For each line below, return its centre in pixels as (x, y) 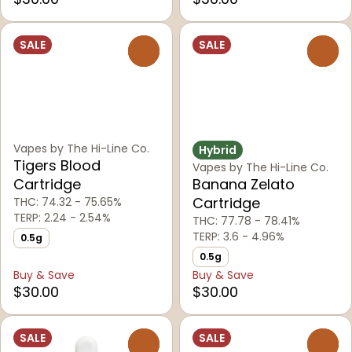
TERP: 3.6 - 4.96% (238, 237)
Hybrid (218, 150)
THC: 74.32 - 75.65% (68, 202)
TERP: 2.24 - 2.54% (62, 218)
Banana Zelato (244, 185)
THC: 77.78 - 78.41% (246, 221)
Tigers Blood (57, 166)
